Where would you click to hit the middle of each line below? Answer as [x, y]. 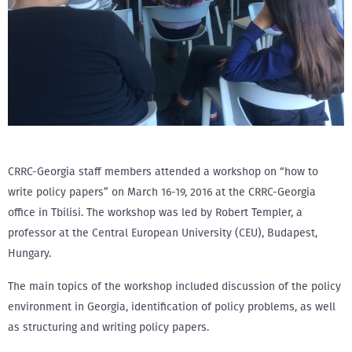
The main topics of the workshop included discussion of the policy [174, 286]
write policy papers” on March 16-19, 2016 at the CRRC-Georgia [162, 192]
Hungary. [29, 253]
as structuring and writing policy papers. [108, 327]
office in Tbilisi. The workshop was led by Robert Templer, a [155, 213]
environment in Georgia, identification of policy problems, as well [172, 307]
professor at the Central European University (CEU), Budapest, [163, 233]
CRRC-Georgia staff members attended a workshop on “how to [163, 172]
